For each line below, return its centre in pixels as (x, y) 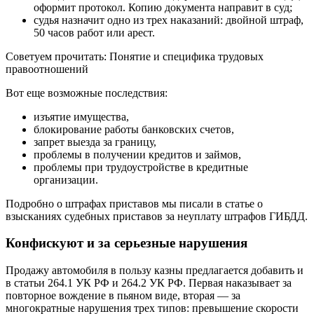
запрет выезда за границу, (95, 142)
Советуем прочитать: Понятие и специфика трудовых (135, 56)
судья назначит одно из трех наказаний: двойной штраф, (169, 20)
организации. (66, 179)
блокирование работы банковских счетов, (134, 129)
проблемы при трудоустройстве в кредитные (141, 167)
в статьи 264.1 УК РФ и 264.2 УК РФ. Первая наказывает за (149, 283)
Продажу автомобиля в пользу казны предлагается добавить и (155, 271)
